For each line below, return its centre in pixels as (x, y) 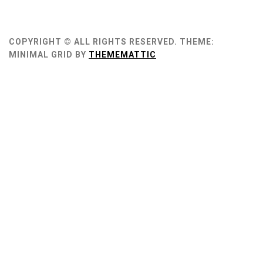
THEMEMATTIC (122, 54)
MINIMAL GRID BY (49, 54)
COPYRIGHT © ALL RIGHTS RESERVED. (93, 41)
